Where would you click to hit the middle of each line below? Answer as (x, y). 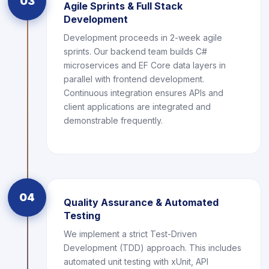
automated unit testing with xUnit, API (136, 261)
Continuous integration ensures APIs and (144, 93)
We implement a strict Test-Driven (130, 234)
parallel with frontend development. (134, 79)
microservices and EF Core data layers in (145, 65)
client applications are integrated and (137, 107)
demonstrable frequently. (113, 120)
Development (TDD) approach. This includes (153, 248)
